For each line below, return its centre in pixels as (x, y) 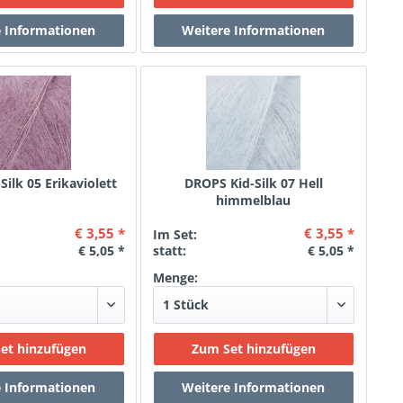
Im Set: (175, 234)
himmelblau (254, 200)
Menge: (175, 278)
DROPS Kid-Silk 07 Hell (253, 183)
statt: (169, 251)
